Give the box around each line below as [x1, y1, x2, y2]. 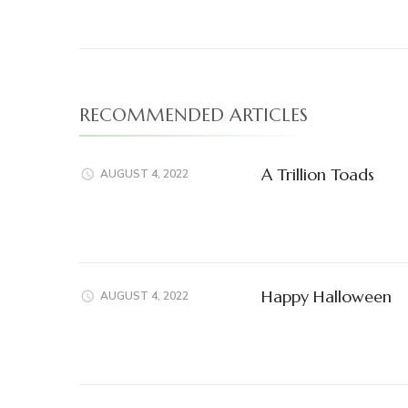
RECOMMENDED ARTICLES [79, 103, 308, 127]
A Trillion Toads [261, 163, 374, 185]
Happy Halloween [261, 285, 392, 307]
